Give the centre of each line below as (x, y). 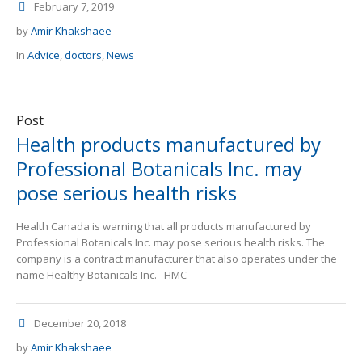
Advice (44, 55)
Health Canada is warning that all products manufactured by (164, 227)
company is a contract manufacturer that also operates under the (177, 259)
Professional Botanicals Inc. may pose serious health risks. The (170, 243)
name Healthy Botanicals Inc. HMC (101, 275)
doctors (83, 55)
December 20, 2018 (80, 324)
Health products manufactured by (168, 145)
